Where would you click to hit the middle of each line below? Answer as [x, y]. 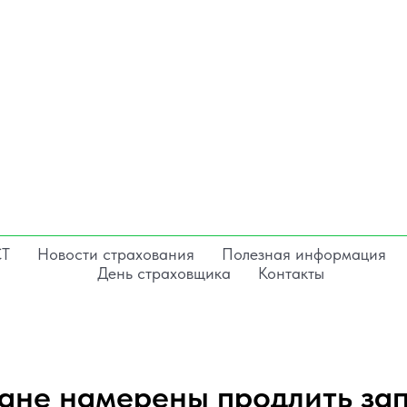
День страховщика [164, 273]
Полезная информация [304, 253]
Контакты [291, 273]
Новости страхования [116, 253]
